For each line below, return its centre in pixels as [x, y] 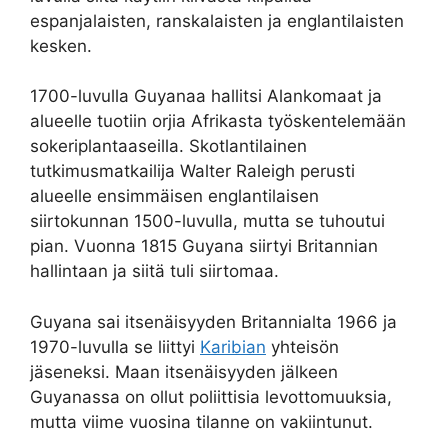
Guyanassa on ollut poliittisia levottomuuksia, [211, 396]
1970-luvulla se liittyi [115, 346]
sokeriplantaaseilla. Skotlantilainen [168, 146]
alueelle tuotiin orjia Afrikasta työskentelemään [218, 121]
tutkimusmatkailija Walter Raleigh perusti [192, 171]
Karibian [233, 346]
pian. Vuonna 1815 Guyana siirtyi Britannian [204, 246]
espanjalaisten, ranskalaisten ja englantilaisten [217, 20]
